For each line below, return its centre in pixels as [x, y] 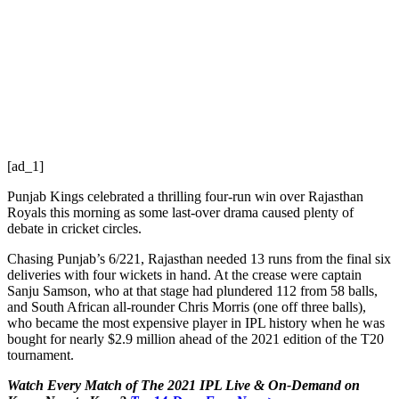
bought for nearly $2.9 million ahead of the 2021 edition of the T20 [195, 338]
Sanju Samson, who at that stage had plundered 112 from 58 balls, [192, 290]
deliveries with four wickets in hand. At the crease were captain [184, 274]
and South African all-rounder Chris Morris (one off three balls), [187, 306]
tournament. [41, 354]
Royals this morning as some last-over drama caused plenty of [180, 212]
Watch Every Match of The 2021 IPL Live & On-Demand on [183, 385]
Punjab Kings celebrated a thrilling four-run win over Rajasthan [185, 196]
